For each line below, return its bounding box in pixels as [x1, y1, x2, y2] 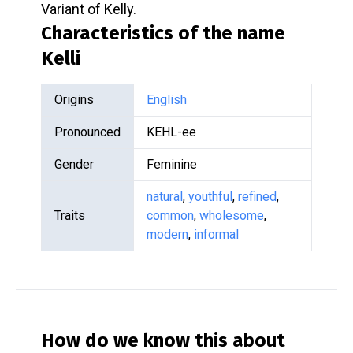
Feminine [147, 157, 197, 172]
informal [194, 227, 239, 242]
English [147, 92, 187, 107]
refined [238, 189, 277, 204]
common [147, 208, 194, 223]
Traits [54, 208, 85, 223]
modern [147, 227, 188, 242]
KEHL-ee [147, 124, 196, 139]
